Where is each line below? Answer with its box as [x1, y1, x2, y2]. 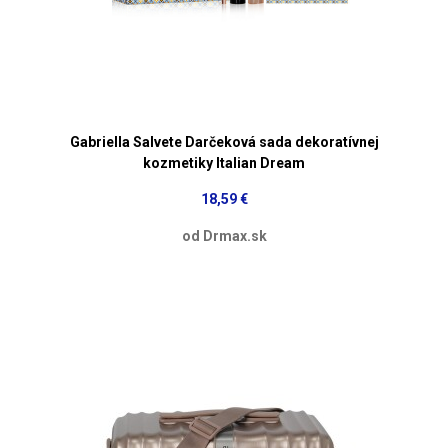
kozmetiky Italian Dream [143, 154, 305, 171]
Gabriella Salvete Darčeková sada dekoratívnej [69, 133, 379, 150]
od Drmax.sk [181, 227, 267, 244]
